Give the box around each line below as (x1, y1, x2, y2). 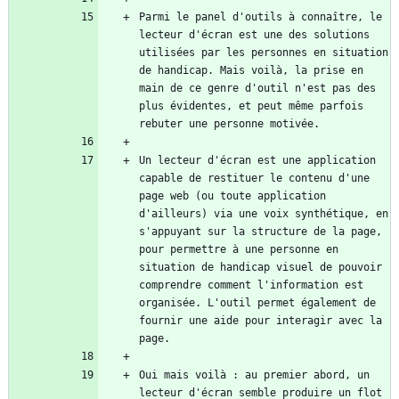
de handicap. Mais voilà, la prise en (139, 64, 363, 77)
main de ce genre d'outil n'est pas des (139, 82, 376, 95)
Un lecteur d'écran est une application (139, 154, 376, 167)
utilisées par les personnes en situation (139, 46, 388, 60)
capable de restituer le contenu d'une (139, 172, 370, 185)
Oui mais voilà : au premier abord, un (139, 369, 370, 382)
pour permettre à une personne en (139, 243, 338, 256)
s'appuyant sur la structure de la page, (139, 225, 382, 239)
